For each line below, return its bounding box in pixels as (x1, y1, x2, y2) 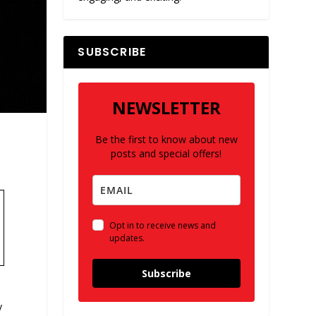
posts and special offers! (111, 147, 222, 161)
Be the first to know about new (95, 133, 238, 147)
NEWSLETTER (111, 96, 221, 120)
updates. (109, 232, 145, 245)
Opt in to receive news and (109, 219, 216, 232)
